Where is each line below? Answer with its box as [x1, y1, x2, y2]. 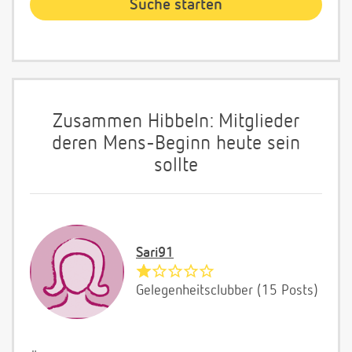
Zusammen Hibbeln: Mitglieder [53, 112, 299, 133]
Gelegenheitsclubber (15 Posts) [136, 284, 318, 299]
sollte [154, 156, 198, 177]
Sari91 [136, 246, 174, 261]
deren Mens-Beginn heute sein [52, 134, 300, 155]
